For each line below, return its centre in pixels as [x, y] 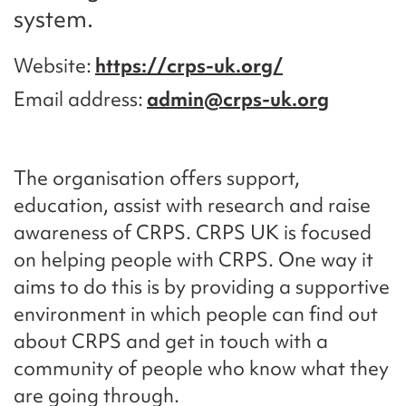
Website [50, 66]
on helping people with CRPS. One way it [193, 260]
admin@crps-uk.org [238, 100]
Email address [76, 100]
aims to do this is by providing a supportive [202, 287]
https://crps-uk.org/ [189, 66]
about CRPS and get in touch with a [171, 342]
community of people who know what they [201, 369]
